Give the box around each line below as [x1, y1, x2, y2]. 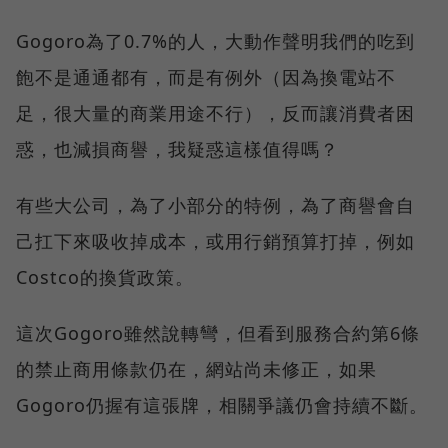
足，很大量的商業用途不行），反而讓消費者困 [16, 101, 415, 126]
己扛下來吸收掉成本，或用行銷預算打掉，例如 [16, 229, 415, 254]
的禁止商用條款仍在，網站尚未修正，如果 [16, 357, 377, 382]
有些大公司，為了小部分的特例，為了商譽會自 [16, 193, 415, 218]
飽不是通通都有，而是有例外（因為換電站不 [16, 65, 396, 90]
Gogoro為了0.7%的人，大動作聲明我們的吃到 [16, 29, 415, 54]
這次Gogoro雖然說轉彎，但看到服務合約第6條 [16, 321, 420, 346]
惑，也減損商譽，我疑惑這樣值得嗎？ [16, 137, 339, 162]
